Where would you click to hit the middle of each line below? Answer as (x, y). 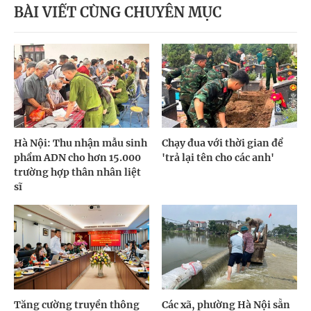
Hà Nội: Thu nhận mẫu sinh (81, 143)
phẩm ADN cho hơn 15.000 (77, 158)
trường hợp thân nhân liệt (77, 173)
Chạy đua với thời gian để (223, 143)
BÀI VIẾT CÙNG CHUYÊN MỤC (118, 12)
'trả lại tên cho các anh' (218, 158)
